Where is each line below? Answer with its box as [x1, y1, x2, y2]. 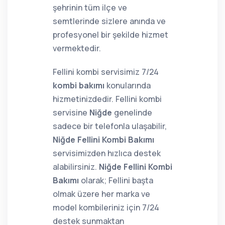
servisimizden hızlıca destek [53, 148, 161, 159]
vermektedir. [53, 43, 101, 54]
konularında [104, 80, 151, 91]
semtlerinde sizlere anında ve [53, 16, 166, 27]
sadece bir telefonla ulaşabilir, [53, 121, 167, 132]
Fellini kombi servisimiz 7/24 [53, 66, 159, 77]
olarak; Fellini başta [79, 175, 153, 186]
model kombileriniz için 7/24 [53, 202, 159, 213]
